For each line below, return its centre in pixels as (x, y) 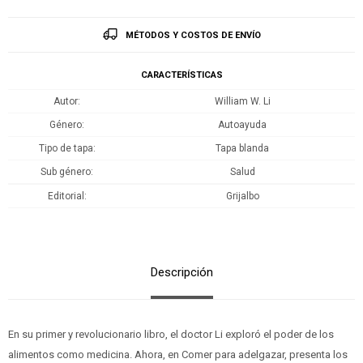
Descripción (181, 272)
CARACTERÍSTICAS (181, 75)
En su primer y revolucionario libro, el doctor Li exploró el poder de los (171, 334)
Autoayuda (242, 124)
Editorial (66, 196)
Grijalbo (242, 196)
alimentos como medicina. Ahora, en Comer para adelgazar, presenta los (178, 354)
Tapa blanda (242, 148)
